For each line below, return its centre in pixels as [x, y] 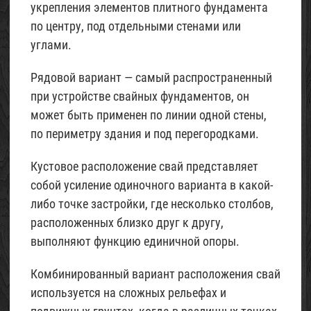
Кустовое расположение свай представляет [144, 166]
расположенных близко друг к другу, [127, 222]
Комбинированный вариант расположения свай [155, 274]
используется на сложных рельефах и [128, 293]
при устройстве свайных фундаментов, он [140, 96]
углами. [51, 45]
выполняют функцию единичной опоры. [135, 241]
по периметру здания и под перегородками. [145, 134]
